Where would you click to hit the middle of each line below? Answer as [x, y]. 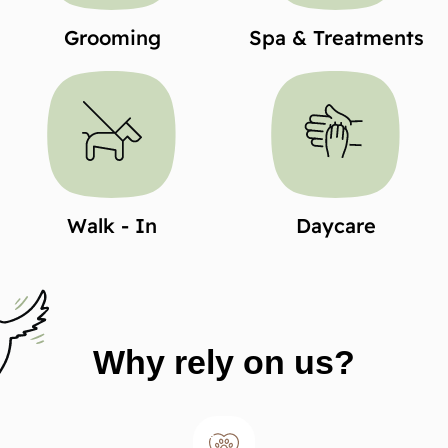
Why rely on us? [224, 361]
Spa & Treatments [336, 37]
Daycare [336, 225]
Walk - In [112, 225]
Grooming [112, 37]
